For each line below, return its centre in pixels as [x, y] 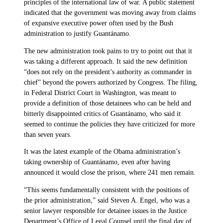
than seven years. [48, 134]
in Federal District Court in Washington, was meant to [100, 93]
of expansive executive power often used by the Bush [99, 23]
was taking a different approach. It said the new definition [106, 61]
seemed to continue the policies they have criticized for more [110, 124]
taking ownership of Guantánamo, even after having [97, 162]
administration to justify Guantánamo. [77, 34]
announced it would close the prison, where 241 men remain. [110, 173]
